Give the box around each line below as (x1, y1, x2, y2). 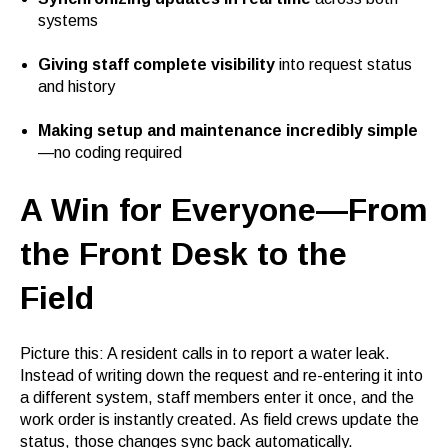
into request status (274, 55, 412, 73)
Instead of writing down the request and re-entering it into (20, 366, 423, 384)
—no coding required (37, 144, 182, 162)
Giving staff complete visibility (37, 55, 275, 73)
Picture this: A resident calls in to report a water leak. (20, 344, 390, 362)
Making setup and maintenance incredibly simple (37, 122, 418, 140)
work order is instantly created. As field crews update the (20, 410, 419, 428)
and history (37, 77, 115, 95)
